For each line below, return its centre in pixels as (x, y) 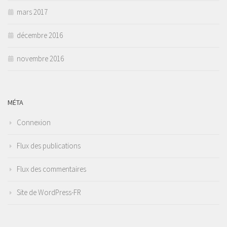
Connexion (34, 123)
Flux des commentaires (51, 169)
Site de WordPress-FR (49, 193)
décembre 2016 (40, 35)
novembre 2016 (40, 59)
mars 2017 (32, 12)
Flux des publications (49, 146)
